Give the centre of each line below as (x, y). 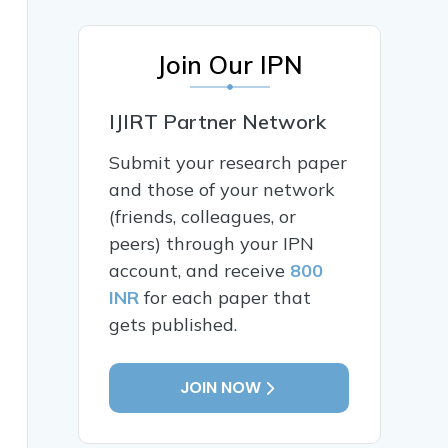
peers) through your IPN (212, 244)
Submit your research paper (228, 163)
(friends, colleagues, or (203, 217)
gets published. (173, 325)
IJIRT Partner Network (218, 122)
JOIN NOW (221, 388)
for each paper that (225, 298)
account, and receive (200, 271)
